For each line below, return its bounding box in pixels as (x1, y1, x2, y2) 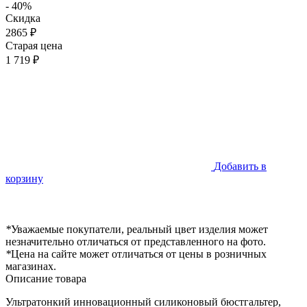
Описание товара (5, 272, 86, 284)
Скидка (5, 12, 40, 24)
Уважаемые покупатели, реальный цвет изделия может (11, 223, 268, 235)
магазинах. (5, 260, 56, 272)
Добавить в (214, 160, 267, 172)
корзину (5, 172, 43, 184)
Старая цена (5, 39, 62, 51)
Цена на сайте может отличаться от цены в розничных (11, 247, 267, 260)
